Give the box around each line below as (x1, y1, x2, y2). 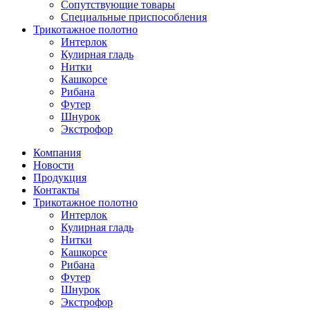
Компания (33, 146, 81, 158)
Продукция (33, 171, 86, 183)
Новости (33, 158, 74, 171)
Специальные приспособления (61, 10, 207, 23)
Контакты (33, 183, 80, 196)
